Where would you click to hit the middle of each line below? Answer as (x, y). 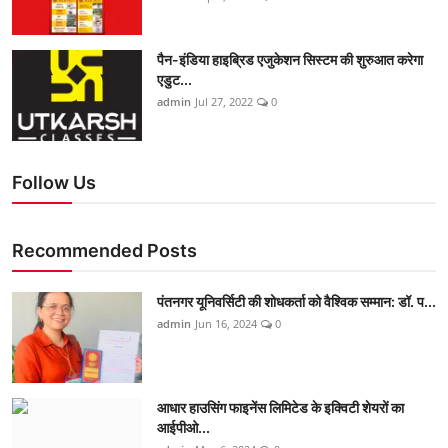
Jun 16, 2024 (226, 323)
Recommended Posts (104, 250)
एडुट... (174, 79)
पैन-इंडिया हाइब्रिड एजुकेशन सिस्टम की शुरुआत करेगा (290, 59)
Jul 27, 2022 (224, 101)
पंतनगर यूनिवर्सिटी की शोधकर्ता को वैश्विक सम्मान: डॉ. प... (296, 301)
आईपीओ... (183, 427)
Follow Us (54, 182)
